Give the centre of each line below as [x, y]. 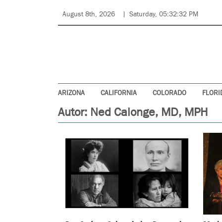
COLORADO [169, 93]
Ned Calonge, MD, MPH [149, 112]
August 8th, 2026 [89, 14]
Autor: [74, 112]
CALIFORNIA [119, 93]
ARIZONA [71, 93]
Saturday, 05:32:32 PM [164, 14]
